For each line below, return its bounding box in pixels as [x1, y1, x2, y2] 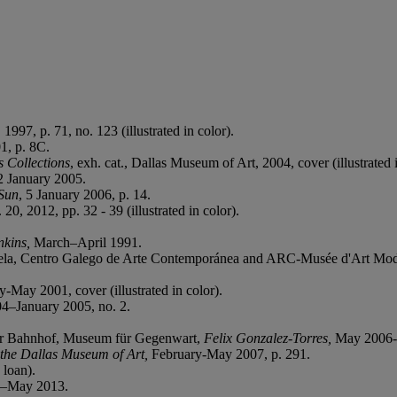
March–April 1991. [34, 234, 142, 250]
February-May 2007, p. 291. [152, 346, 310, 362]
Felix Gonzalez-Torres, [204, 330, 335, 346]
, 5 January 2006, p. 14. [19, 186, 151, 202]
